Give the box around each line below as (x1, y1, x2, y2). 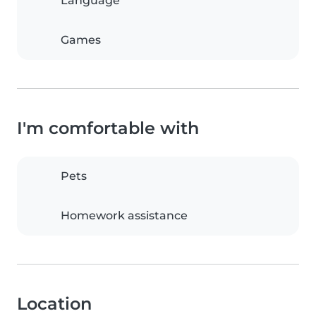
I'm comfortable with (17, 118, 199, 139)
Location (17, 293, 92, 315)
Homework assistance (61, 209, 188, 223)
